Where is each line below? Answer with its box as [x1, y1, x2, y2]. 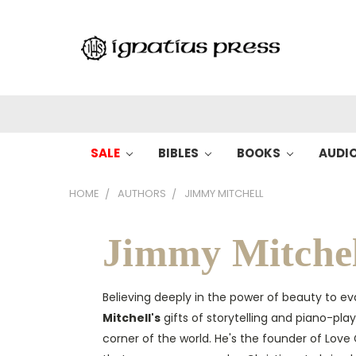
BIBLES [158, 145, 202, 161]
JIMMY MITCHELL [184, 186, 263, 201]
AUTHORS [118, 186, 166, 201]
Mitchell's [103, 310, 161, 326]
